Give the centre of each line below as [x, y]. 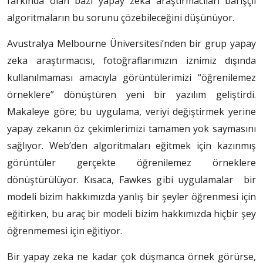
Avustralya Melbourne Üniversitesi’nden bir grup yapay [131, 44]
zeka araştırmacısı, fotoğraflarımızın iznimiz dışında [131, 61]
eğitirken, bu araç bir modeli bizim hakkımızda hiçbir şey [131, 214]
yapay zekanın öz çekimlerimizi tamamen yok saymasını [131, 129]
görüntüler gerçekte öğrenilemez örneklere [131, 163]
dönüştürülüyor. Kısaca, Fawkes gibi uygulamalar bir [131, 180]
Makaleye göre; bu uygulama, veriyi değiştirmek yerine [131, 112]
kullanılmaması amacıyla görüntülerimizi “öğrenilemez [131, 78]
